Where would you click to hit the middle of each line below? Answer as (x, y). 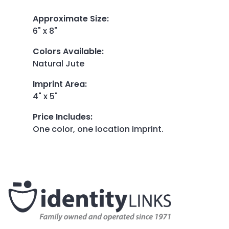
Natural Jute (59, 63)
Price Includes (62, 117)
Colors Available (67, 51)
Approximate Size (70, 18)
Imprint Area (59, 84)
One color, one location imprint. (98, 129)
